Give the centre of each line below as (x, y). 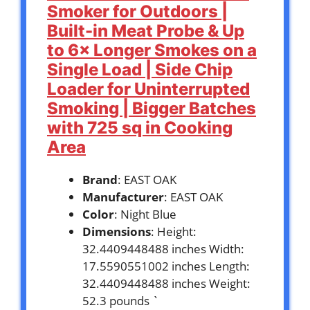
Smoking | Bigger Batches (152, 109)
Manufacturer (123, 197)
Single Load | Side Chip (140, 70)
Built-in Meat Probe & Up (146, 31)
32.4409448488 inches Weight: (166, 284)
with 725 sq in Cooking (140, 128)
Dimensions (117, 232)
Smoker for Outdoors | (137, 12)
